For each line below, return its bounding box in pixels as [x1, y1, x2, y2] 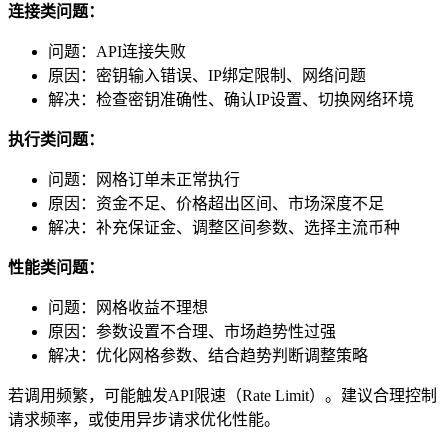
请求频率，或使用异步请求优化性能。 [8, 411, 280, 429]
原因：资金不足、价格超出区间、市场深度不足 [48, 195, 384, 213]
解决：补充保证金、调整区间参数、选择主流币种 [48, 219, 400, 237]
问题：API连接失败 [48, 43, 186, 61]
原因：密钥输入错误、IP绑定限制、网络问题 [48, 67, 366, 85]
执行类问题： [8, 131, 104, 149]
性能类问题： [8, 259, 104, 277]
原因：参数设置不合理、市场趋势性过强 [48, 323, 336, 341]
